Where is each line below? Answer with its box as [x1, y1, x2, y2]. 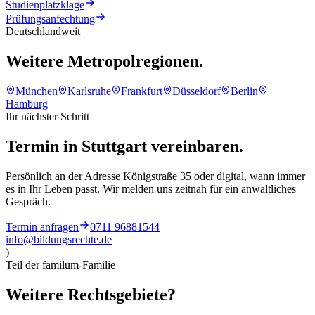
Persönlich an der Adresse [6, 170, 123, 183]
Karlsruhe [67, 85, 111, 98]
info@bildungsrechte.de [6, 233, 112, 246]
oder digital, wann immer [191, 170, 305, 183]
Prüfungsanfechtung [6, 13, 95, 25]
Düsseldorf [172, 85, 221, 98]
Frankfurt [121, 85, 162, 98]
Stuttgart [82, 137, 147, 156]
